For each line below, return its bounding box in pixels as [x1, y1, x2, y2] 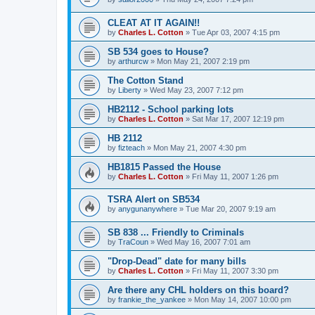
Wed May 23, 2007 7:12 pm [150, 85, 243, 94]
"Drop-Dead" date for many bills [108, 255, 246, 266]
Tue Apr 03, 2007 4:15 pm [192, 27, 280, 37]
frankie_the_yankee [118, 295, 186, 304]
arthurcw [118, 56, 148, 65]
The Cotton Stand [108, 75, 184, 86]
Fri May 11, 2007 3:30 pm [192, 266, 278, 275]
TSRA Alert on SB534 [108, 194, 200, 205]
